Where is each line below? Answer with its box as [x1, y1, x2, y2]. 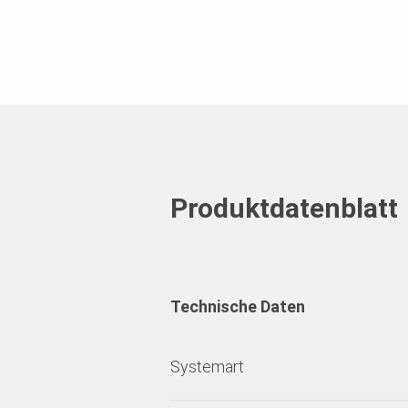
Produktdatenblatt [170, 192, 398, 225]
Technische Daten [170, 297, 305, 317]
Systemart [170, 357, 244, 377]
